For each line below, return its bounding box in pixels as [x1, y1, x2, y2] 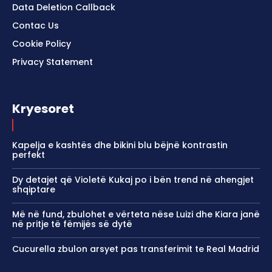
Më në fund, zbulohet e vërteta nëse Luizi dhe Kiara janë [12, 208, 260, 220]
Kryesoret [12, 100, 74, 117]
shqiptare [12, 183, 55, 195]
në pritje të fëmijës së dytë [12, 217, 132, 230]
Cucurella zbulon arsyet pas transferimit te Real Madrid [12, 242, 259, 255]
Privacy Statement [12, 55, 93, 68]
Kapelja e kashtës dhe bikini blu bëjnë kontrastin [12, 138, 228, 151]
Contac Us [12, 19, 59, 32]
